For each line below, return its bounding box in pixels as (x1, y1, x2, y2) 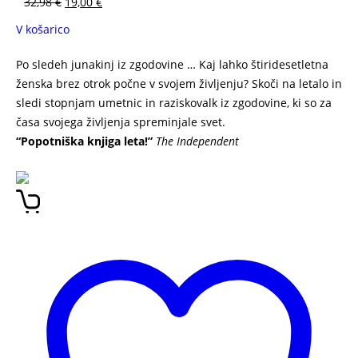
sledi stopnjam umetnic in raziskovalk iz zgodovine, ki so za (16, 95, 332, 110)
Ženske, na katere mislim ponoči (16, 153, 188, 168)
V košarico (16, 22, 70, 37)
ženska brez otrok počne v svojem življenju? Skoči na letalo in (16, 76, 342, 91)
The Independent (156, 133, 239, 149)
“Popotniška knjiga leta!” (16, 133, 153, 149)
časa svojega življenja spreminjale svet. (16, 114, 225, 129)
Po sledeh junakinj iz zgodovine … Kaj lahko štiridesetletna (16, 57, 328, 72)
